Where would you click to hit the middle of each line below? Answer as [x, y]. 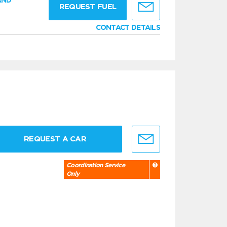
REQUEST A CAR [55, 139]
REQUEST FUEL [88, 7]
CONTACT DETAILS [128, 27]
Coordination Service [96, 165]
